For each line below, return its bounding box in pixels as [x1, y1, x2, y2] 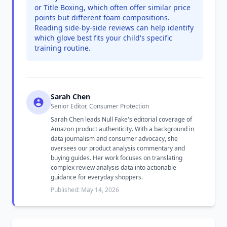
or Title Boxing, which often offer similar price [34, 3, 191, 12]
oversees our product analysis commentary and [51, 144, 185, 153]
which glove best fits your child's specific [34, 33, 172, 43]
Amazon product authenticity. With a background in [51, 125, 194, 133]
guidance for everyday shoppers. [51, 173, 143, 181]
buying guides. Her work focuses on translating [51, 154, 182, 162]
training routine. [34, 43, 91, 53]
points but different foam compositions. [34, 13, 170, 22]
